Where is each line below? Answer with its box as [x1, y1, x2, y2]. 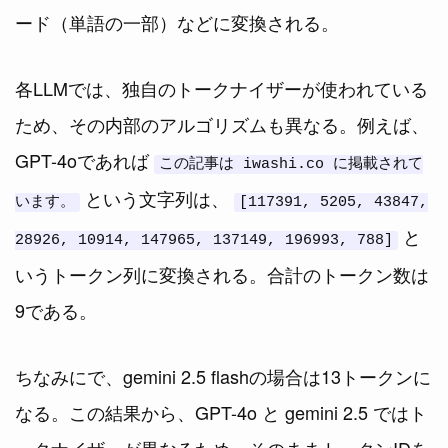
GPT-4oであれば [15, 146, 154, 173]
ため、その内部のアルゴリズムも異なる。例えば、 [15, 110, 429, 137]
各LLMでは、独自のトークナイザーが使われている [15, 74, 428, 101]
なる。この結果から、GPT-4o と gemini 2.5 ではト [15, 398, 427, 425]
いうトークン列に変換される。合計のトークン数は [15, 260, 429, 287]
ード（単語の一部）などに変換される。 [15, 8, 339, 35]
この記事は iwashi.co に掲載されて [159, 155, 423, 173]
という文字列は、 [80, 184, 234, 211]
